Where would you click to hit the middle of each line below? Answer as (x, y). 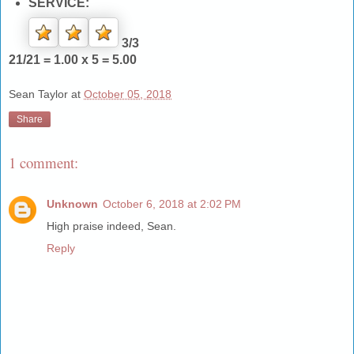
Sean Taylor (38, 94)
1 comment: (43, 162)
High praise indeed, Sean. (111, 226)
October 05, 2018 (128, 94)
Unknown (72, 204)
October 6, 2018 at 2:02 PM (172, 204)
